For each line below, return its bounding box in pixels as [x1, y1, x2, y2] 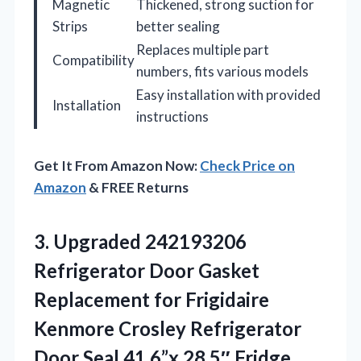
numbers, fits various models [136, 62, 309, 80]
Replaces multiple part [136, 40, 269, 58]
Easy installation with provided [136, 85, 321, 103]
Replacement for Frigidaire [34, 287, 269, 311]
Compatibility [52, 51, 135, 68]
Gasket [194, 258, 259, 282]
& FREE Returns [86, 178, 189, 196]
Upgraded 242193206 [53, 229, 247, 253]
